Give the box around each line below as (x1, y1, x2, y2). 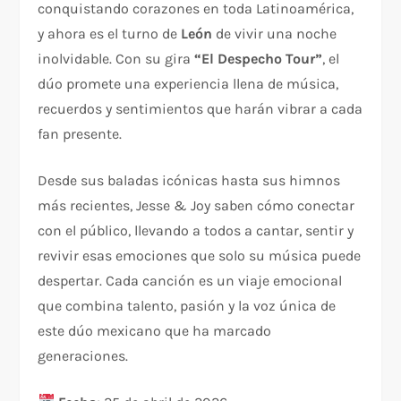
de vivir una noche (212, 24, 337, 42)
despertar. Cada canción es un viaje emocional (38, 271, 343, 289)
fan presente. (38, 124, 123, 142)
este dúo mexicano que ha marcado (38, 321, 272, 339)
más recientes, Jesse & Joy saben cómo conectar (38, 196, 355, 214)
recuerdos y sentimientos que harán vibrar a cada (38, 99, 363, 117)
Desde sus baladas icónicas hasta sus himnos (38, 171, 341, 189)
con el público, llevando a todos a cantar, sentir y (38, 221, 354, 239)
